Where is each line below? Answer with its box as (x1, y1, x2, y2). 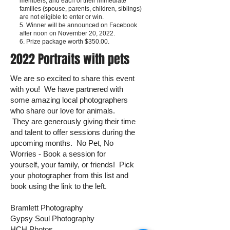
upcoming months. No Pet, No (10, 138, 113, 147)
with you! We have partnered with (10, 84, 123, 93)
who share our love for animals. (10, 106, 115, 115)
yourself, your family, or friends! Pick (10, 160, 134, 169)
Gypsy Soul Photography (10, 214, 94, 223)
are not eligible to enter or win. (20, 13, 104, 21)
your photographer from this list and (10, 170, 128, 180)
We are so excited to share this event (10, 73, 135, 83)
